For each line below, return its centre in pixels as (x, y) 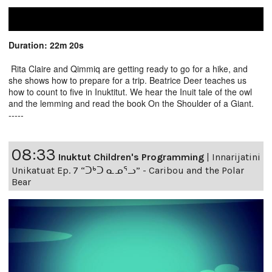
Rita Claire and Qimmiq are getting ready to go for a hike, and (128, 69)
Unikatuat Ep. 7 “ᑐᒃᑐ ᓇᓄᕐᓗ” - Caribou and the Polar (128, 171)
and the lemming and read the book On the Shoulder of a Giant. (131, 104)
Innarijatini (236, 157)
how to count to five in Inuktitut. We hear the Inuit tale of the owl (130, 92)
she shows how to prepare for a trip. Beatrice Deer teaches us (127, 80)
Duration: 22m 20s (46, 45)
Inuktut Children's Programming (131, 157)
